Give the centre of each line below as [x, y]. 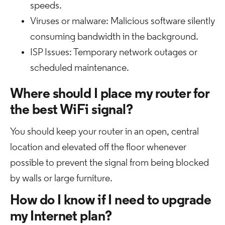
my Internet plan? [61, 217]
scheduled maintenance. [80, 68]
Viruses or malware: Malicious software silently [123, 22]
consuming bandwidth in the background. [114, 37]
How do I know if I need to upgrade [110, 201]
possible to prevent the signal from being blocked [109, 163]
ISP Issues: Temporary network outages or [114, 53]
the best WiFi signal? [72, 110]
